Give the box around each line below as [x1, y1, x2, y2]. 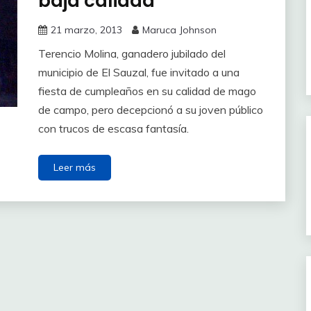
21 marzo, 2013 [50, 23, 122, 36]
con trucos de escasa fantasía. [37, 121, 189, 135]
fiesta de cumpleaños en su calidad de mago [37, 83, 256, 98]
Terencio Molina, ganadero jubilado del [37, 46, 226, 60]
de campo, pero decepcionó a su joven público [37, 102, 263, 117]
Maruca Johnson [142, 23, 217, 36]
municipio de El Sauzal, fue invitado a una [37, 65, 239, 79]
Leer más [53, 160, 96, 174]
